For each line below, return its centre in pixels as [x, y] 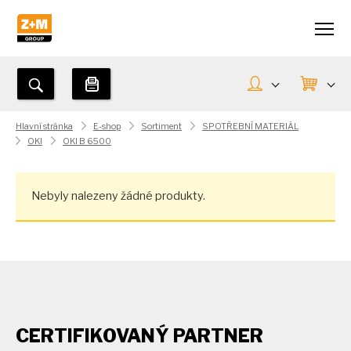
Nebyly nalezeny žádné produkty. [118, 196]
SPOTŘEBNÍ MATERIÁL [250, 127]
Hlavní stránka [44, 127]
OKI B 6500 [87, 141]
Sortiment [161, 127]
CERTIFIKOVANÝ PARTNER [139, 336]
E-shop [107, 127]
